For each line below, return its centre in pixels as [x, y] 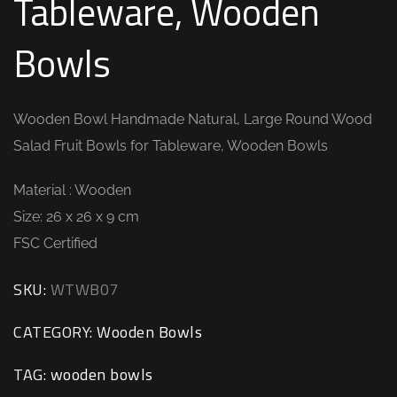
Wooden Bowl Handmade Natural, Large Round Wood [193, 119]
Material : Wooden [72, 190]
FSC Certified [55, 243]
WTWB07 [84, 289]
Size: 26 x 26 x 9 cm [76, 216]
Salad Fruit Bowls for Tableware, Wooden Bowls [171, 145]
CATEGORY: [55, 331]
